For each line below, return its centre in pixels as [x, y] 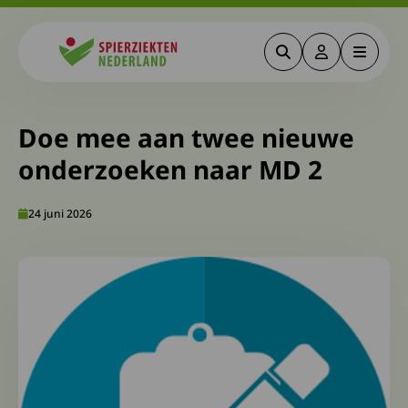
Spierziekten [71, 76]
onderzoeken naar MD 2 [170, 169]
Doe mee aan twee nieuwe [186, 138]
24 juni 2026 [60, 214]
